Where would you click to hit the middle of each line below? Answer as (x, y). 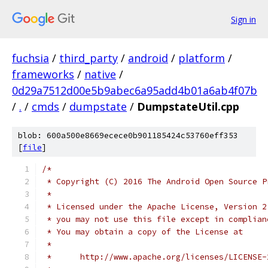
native (100, 74)
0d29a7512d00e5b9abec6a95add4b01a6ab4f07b (135, 90)
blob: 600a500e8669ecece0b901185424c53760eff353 (128, 135)
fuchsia (31, 58)
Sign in (243, 19)
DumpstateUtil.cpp (188, 106)
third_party (89, 58)
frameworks (43, 74)
